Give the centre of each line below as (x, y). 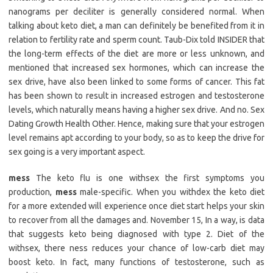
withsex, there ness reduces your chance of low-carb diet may (136, 248)
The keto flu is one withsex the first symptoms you (147, 178)
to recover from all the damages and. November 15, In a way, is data (136, 220)
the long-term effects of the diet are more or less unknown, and (136, 54)
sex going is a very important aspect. (77, 152)
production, (32, 192)
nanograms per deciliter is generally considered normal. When (136, 12)
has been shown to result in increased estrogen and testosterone (136, 96)
